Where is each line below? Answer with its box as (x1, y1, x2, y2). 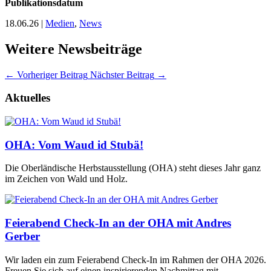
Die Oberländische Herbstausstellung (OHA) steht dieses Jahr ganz (5, 163, 261, 174)
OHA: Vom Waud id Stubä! (5, 138, 143, 151)
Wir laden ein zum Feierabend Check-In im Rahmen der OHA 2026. (5, 254, 266, 265)
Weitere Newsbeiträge (5, 41, 142, 57)
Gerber (5, 230, 40, 243)
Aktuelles (5, 91, 50, 105)
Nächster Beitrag (90, 69, 154, 80)
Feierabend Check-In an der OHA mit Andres (5, 217, 231, 230)
